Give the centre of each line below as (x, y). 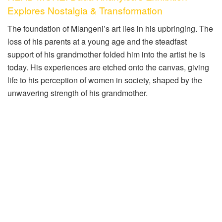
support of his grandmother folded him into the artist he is (106, 54)
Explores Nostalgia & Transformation (86, 10)
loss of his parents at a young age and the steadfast (97, 41)
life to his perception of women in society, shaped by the (105, 80)
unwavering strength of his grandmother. (78, 93)
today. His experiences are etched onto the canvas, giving (108, 67)
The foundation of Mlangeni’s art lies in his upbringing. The (110, 28)
